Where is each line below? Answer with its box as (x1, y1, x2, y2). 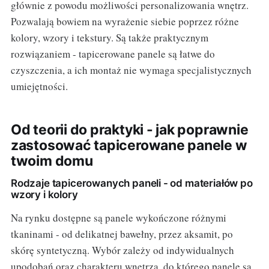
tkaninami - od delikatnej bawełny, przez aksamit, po (10, 226, 233, 241)
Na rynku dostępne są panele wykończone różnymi (10, 210, 226, 225)
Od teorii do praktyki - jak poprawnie (10, 121, 249, 138)
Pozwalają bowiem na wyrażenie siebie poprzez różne (10, 14, 239, 28)
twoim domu (10, 152, 93, 169)
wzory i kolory (10, 188, 78, 201)
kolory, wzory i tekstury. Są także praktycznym (10, 30, 208, 44)
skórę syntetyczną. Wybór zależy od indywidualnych (10, 243, 234, 257)
